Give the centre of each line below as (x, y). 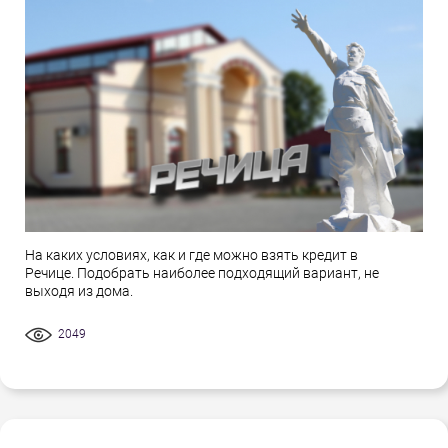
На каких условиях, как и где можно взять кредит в (191, 255)
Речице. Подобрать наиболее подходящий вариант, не (202, 273)
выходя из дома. (79, 291)
